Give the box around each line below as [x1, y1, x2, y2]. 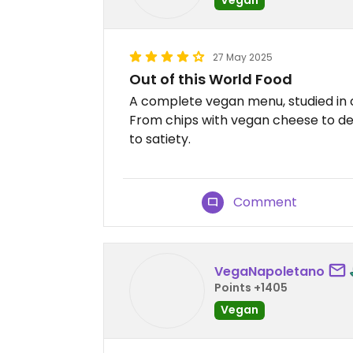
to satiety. [129, 130, 191, 148]
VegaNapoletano [214, 262, 325, 281]
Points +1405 [214, 279, 288, 295]
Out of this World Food [129, 69, 292, 89]
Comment [233, 193, 298, 211]
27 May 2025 [213, 50, 273, 64]
